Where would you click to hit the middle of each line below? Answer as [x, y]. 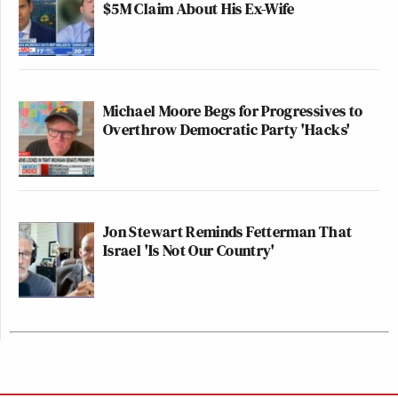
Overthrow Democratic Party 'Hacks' [227, 129]
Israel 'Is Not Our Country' [189, 250]
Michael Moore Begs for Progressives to [233, 111]
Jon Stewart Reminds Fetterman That [228, 231]
